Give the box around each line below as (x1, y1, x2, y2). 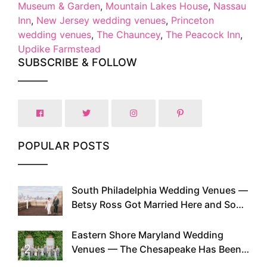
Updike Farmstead (18, 43, 101, 55)
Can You (72, 213, 110, 225)
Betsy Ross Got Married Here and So (72, 198, 236, 211)
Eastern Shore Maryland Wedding (72, 229, 223, 241)
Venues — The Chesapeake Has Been (72, 243, 241, 256)
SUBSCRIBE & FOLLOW (18, 56, 137, 69)
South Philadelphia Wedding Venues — (72, 184, 248, 197)
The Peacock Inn (166, 29, 240, 41)
